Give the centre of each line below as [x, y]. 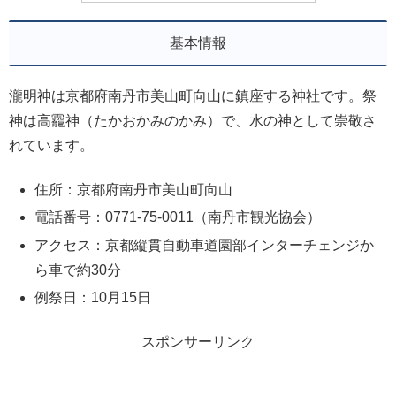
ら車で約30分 [78, 270]
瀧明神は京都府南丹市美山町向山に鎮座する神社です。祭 [193, 95]
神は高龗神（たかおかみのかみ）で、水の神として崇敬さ [193, 120]
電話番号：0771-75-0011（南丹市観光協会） [178, 217]
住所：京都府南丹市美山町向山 [134, 190]
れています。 [51, 145]
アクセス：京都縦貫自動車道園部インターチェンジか [205, 245]
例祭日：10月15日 [93, 297]
